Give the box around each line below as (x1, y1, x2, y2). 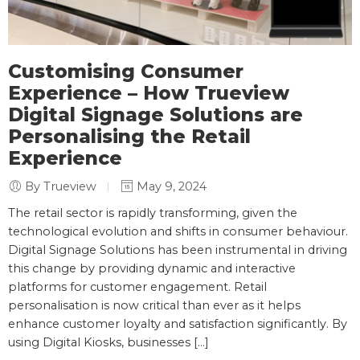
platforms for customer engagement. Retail (8, 279, 267, 294)
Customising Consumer (8, 59, 243, 83)
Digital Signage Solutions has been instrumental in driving (8, 242, 347, 257)
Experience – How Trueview (8, 81, 289, 104)
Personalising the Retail (8, 125, 251, 148)
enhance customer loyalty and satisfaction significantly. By (8, 316, 347, 331)
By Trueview (22, 178, 100, 194)
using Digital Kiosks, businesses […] (8, 334, 209, 350)
